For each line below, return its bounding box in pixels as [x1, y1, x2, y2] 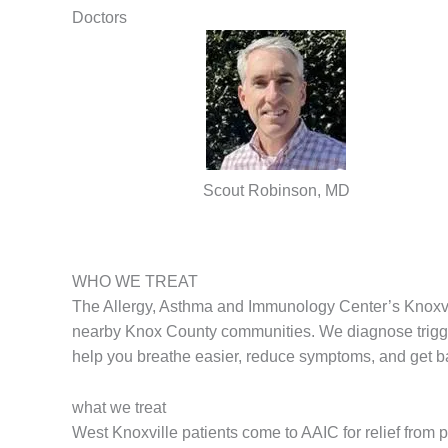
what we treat [72, 398, 166, 416]
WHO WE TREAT [72, 273, 198, 290]
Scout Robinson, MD [202, 182, 350, 199]
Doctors [72, 9, 127, 26]
